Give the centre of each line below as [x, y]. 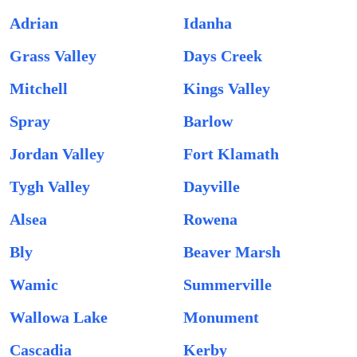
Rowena [210, 219]
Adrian [34, 23]
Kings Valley [227, 88]
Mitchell [39, 88]
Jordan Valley [57, 154]
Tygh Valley [50, 186]
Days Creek [223, 56]
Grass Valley [53, 56]
